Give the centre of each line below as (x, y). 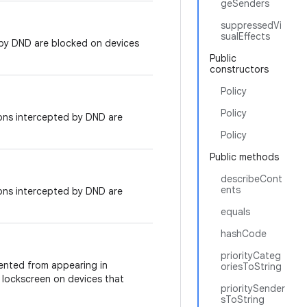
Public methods (244, 157)
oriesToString (251, 267)
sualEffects (245, 36)
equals (235, 212)
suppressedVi (251, 25)
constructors (239, 69)
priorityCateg (251, 256)
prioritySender (253, 288)
